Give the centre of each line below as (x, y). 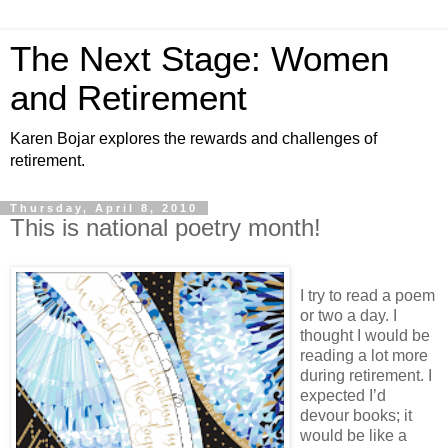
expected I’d (343, 395)
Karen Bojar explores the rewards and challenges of (193, 138)
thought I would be (365, 335)
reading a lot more (364, 355)
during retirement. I (366, 375)
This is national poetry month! (165, 227)
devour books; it (356, 415)
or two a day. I (348, 315)
